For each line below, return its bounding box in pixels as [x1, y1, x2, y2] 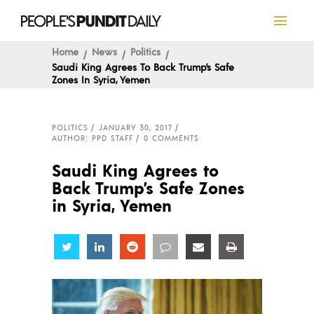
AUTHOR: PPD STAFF [52, 133, 133, 143]
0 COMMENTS [144, 133, 199, 143]
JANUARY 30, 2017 [99, 123, 172, 132]
